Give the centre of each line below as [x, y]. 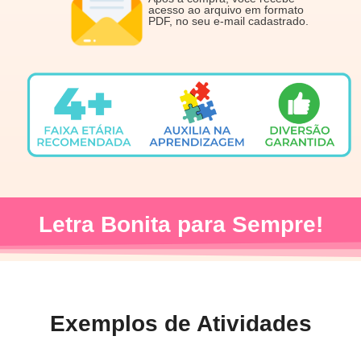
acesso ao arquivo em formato [226, 10]
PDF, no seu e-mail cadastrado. [228, 21]
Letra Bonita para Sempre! [180, 225]
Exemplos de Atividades [180, 324]
